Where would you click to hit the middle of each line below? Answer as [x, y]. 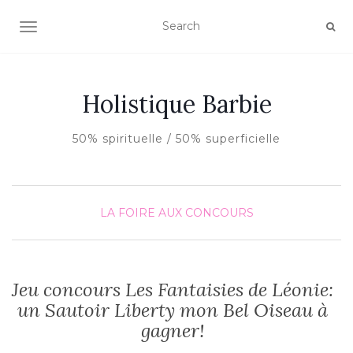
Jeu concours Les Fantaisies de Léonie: [173, 290]
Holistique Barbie [176, 104]
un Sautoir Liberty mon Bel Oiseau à [173, 310]
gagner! [173, 331]
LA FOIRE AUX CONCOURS [176, 213]
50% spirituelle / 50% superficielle [176, 139]
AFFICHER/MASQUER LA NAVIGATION [137, 28]
